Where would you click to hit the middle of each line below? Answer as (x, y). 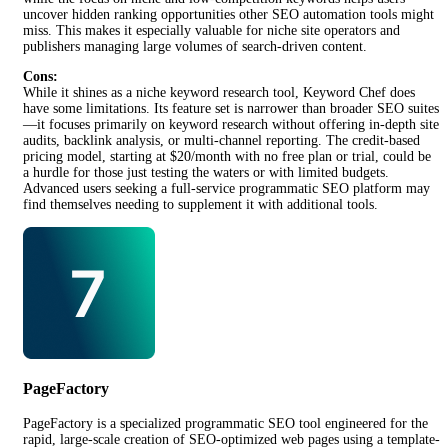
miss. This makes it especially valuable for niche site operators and (211, 30)
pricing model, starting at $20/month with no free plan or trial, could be (227, 156)
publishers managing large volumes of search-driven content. (195, 46)
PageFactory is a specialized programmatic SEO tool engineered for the (225, 423)
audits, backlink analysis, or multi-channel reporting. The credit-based (221, 140)
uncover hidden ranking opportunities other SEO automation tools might (228, 14)
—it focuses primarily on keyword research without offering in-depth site (231, 124)
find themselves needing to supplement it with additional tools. (200, 204)
